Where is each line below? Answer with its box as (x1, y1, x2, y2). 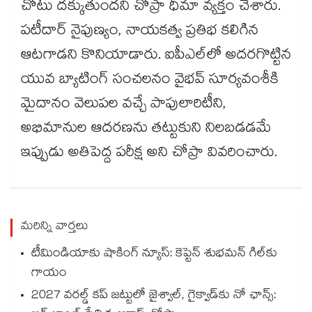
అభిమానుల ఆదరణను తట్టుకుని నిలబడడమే (21, 117, 272, 143)
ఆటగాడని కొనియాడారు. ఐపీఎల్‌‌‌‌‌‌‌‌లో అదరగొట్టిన (21, 44, 291, 70)
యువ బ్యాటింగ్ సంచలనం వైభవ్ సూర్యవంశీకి (21, 68, 279, 94)
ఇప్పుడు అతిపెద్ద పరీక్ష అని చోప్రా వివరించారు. (21, 141, 277, 167)
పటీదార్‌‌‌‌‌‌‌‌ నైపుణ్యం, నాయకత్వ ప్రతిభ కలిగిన (21, 19, 258, 45)
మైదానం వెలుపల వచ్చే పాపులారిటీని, (21, 93, 226, 118)
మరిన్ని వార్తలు (21, 217, 88, 238)
